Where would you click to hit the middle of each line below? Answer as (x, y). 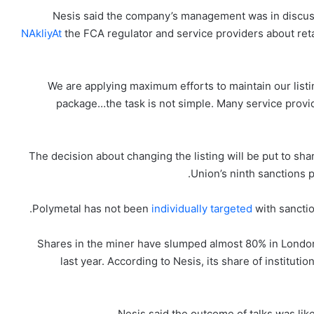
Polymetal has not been (92, 209)
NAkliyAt (41, 34)
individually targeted (202, 209)
